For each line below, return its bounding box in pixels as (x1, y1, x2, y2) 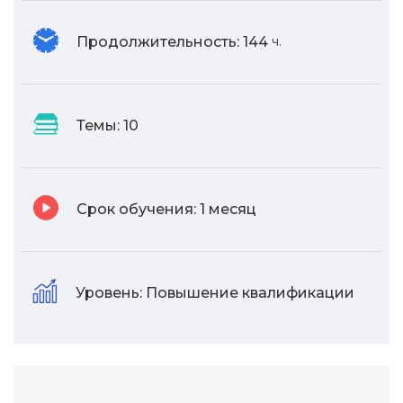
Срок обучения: (76, 201, 196, 219)
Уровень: (76, 284, 142, 302)
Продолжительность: (76, 33, 239, 51)
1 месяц (200, 201, 256, 219)
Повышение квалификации (146, 284, 354, 302)
